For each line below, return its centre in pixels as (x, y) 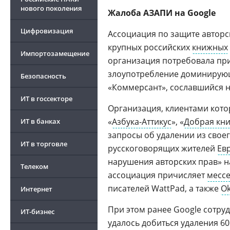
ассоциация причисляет (157, 175)
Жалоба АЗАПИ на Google (162, 13)
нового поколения (51, 8)
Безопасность (43, 76)
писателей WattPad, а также (164, 188)
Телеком (34, 166)
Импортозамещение (55, 53)
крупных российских (150, 47)
